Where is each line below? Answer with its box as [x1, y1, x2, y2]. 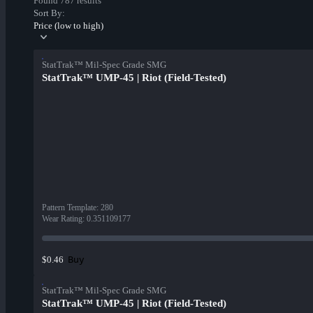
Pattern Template [42, 203, 96, 213]
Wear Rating [42, 214, 82, 224]
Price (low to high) [34, 20, 103, 31]
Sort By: [34, 8, 65, 19]
